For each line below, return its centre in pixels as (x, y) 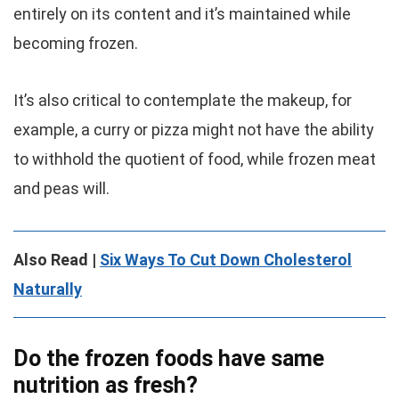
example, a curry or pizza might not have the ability (194, 130)
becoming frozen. (76, 43)
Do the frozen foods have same (169, 358)
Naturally (48, 289)
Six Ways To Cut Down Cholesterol (226, 260)
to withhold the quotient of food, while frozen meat (195, 159)
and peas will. (61, 188)
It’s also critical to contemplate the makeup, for (183, 100)
